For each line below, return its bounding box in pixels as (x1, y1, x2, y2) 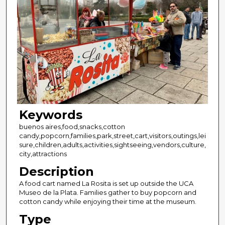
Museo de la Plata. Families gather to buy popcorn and (19, 188, 196, 197)
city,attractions (19, 150, 67, 158)
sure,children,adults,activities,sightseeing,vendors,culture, (19, 141, 206, 149)
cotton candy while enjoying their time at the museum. (19, 197, 196, 206)
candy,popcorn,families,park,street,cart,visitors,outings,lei (19, 132, 206, 140)
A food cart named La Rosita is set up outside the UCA (19, 179, 193, 188)
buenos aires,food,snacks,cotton (19, 123, 125, 131)
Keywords (19, 107, 82, 123)
